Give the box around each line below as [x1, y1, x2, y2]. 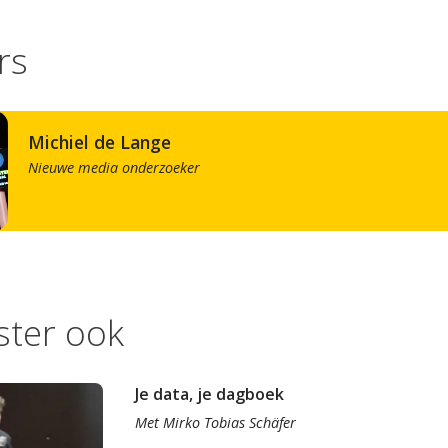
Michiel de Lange [44, 129, 171, 154]
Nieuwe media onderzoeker [27, 157, 200, 177]
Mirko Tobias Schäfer [162, 412, 296, 432]
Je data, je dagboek [134, 382, 284, 405]
